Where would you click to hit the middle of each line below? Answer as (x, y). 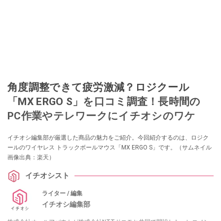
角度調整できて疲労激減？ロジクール (99, 87)
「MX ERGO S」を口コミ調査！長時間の (104, 101)
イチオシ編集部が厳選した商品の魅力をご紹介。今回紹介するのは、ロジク (108, 137)
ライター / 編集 (62, 194)
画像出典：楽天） (31, 157)
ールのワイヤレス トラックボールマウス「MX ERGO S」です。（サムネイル (110, 147)
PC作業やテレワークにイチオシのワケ (102, 115)
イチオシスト (47, 176)
